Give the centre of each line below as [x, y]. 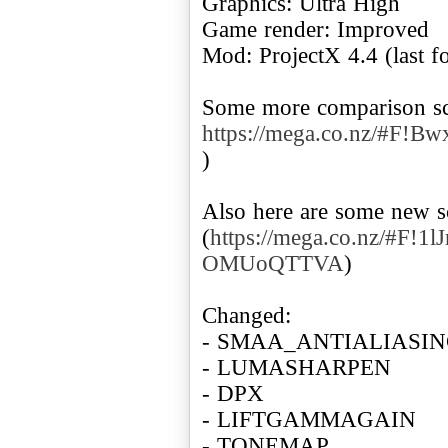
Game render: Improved [315, 29]
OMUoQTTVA [273, 263]
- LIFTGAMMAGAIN [309, 419]
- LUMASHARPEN [296, 367]
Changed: [246, 315]
